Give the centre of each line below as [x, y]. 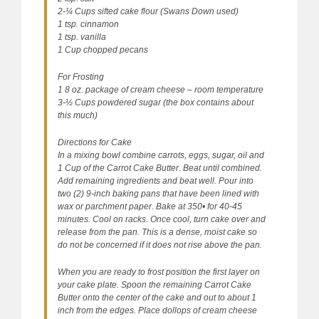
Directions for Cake [95, 142]
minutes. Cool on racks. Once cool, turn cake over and [162, 219]
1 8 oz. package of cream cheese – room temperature [161, 89]
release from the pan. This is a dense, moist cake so [157, 232]
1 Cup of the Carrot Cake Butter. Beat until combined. [160, 168]
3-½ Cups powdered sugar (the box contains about [156, 102]
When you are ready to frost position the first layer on [159, 272]
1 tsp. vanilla [82, 37]
